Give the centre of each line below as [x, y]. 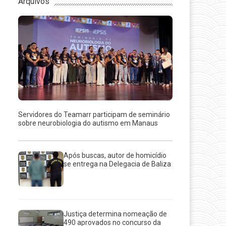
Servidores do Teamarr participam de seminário [94, 115]
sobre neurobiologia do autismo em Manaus [88, 123]
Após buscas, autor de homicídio [115, 156]
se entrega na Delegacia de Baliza [118, 164]
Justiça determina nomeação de [116, 214]
